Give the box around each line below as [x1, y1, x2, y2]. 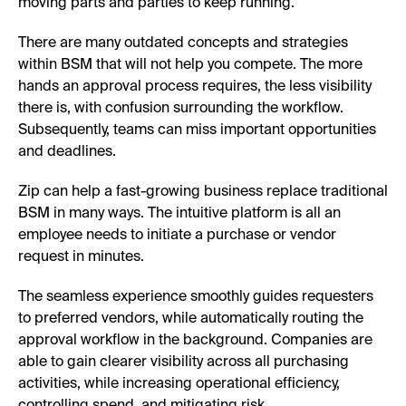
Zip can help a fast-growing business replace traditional [18, 184, 388, 199]
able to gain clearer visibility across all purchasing [18, 354, 349, 370]
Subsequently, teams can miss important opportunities [18, 122, 376, 138]
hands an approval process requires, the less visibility [18, 79, 372, 94]
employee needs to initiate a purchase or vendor [18, 227, 336, 243]
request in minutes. [18, 249, 144, 265]
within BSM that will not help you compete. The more [18, 57, 362, 72]
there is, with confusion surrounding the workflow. [18, 101, 343, 116]
